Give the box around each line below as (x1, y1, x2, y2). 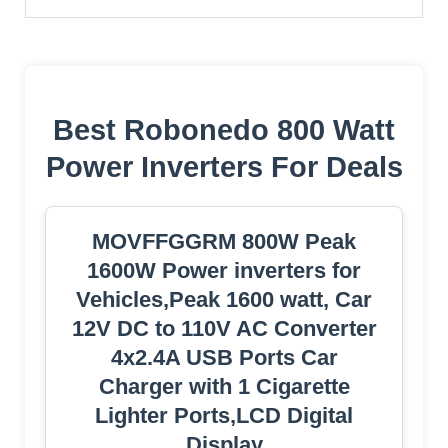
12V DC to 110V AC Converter (71, 315, 377, 341)
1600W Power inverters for (87, 257, 361, 283)
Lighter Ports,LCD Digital (95, 402, 353, 428)
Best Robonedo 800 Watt (53, 113, 395, 146)
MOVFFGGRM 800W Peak (92, 228, 356, 254)
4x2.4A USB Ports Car (110, 344, 338, 370)
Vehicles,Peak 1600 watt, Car (76, 286, 372, 312)
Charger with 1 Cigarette (98, 373, 350, 399)
